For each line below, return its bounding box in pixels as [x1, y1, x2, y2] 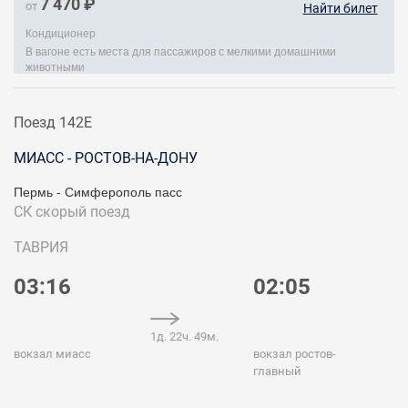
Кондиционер [25, 25, 96, 40]
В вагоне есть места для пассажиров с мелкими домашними [25, 43, 336, 58]
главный [253, 364, 302, 378]
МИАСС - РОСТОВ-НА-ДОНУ [14, 149, 198, 167]
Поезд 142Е [14, 114, 92, 131]
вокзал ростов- [253, 347, 337, 361]
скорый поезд [36, 203, 130, 220]
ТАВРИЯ [14, 239, 68, 256]
